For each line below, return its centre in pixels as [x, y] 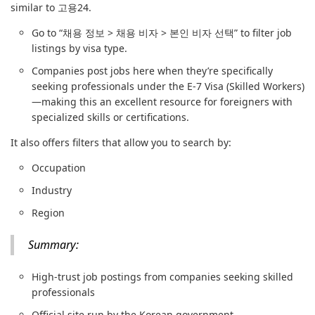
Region [48, 213]
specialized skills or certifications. [110, 117]
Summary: [53, 245]
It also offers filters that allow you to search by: [121, 142]
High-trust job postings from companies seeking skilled [162, 277]
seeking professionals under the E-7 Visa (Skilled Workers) [168, 86]
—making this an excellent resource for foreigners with [162, 102]
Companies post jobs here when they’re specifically [152, 71]
